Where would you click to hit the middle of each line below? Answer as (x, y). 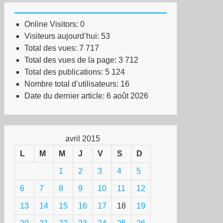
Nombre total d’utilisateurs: (72, 84)
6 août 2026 (127, 96)
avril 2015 (83, 139)
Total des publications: (65, 72)
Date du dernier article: (65, 96)
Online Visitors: (52, 24)
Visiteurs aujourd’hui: (63, 36)
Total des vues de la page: (71, 60)
